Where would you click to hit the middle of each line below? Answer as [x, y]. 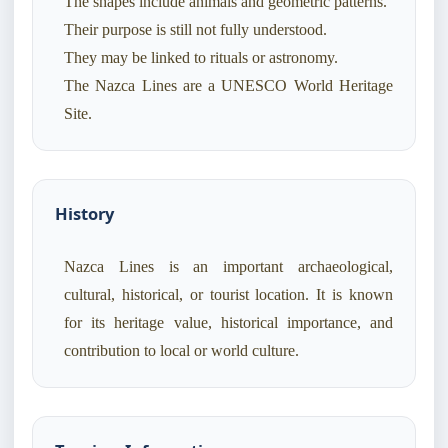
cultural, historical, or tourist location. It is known [228, 295]
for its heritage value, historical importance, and [228, 323]
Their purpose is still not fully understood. [195, 30]
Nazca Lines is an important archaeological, [228, 267]
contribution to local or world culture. [181, 351]
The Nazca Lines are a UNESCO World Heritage [228, 86]
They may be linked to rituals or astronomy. [201, 58]
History [84, 214]
